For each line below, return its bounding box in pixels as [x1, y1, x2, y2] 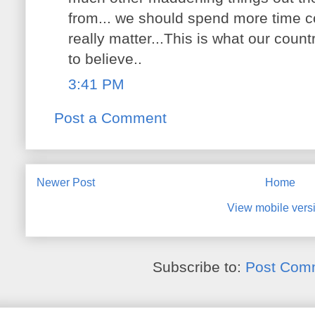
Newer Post [37, 176, 95, 188]
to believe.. [68, 51, 142, 67]
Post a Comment [54, 110, 167, 127]
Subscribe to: [153, 259, 246, 276]
